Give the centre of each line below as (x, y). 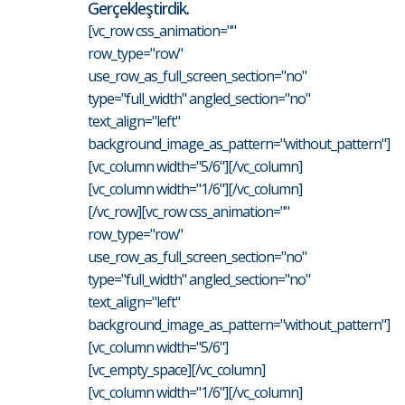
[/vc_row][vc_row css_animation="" (188, 212)
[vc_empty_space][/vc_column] (176, 370)
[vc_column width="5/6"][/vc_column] (195, 167)
